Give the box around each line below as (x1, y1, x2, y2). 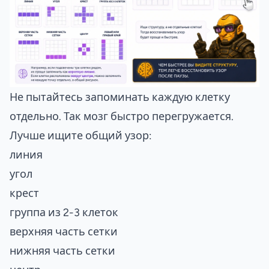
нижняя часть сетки (10, 245, 115, 256)
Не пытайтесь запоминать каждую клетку (10, 91, 230, 102)
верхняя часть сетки (10, 226, 118, 237)
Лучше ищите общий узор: (10, 130, 152, 141)
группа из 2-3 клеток (10, 207, 118, 217)
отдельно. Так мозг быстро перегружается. (10, 110, 234, 121)
